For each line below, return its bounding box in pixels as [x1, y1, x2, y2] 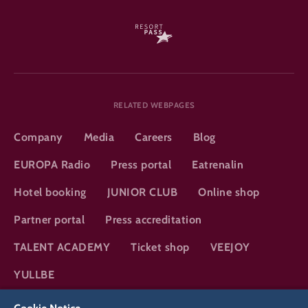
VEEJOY [210, 240, 250, 254]
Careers [135, 130, 173, 144]
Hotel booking [14, 185, 87, 199]
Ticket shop [131, 240, 190, 254]
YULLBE [14, 267, 54, 281]
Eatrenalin [192, 157, 243, 171]
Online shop [198, 185, 260, 199]
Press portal [111, 157, 171, 171]
